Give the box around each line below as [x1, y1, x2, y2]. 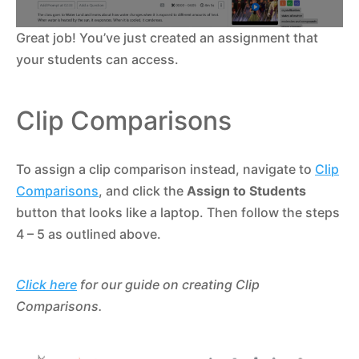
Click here [16, 276, 77, 293]
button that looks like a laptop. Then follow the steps [16, 204, 340, 221]
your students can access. [16, 51, 179, 68]
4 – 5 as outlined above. [16, 226, 161, 243]
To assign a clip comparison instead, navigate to [16, 161, 315, 178]
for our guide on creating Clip [77, 276, 260, 293]
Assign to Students [187, 183, 306, 200]
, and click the [99, 183, 187, 200]
